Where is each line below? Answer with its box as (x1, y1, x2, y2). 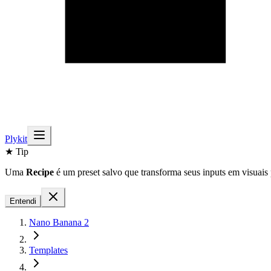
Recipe (26, 167, 54, 177)
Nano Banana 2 (29, 217, 89, 227)
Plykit (5, 134, 27, 144)
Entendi (10, 197, 36, 206)
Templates (29, 245, 68, 255)
